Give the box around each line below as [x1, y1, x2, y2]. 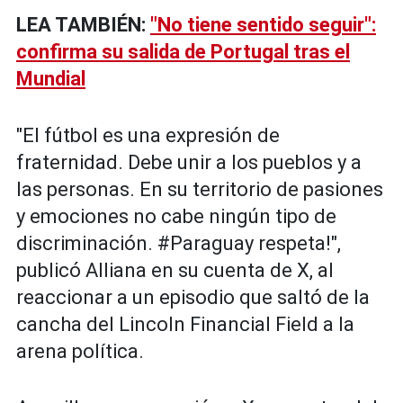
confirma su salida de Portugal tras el [16, 40, 350, 64]
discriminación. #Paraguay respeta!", [16, 232, 341, 255]
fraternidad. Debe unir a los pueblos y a [16, 151, 362, 175]
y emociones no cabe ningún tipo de [16, 205, 336, 228]
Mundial [16, 67, 85, 91]
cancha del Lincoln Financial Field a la [16, 313, 354, 336]
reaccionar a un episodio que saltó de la [16, 286, 370, 309]
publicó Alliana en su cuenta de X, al [16, 259, 334, 282]
